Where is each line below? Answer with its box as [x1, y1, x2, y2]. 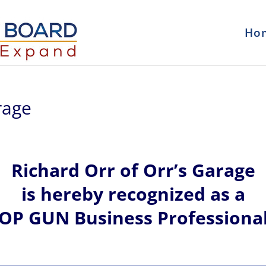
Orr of [84, 157, 138, 182]
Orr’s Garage [138, 157, 255, 182]
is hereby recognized [21, 181, 210, 206]
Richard [11, 157, 84, 182]
